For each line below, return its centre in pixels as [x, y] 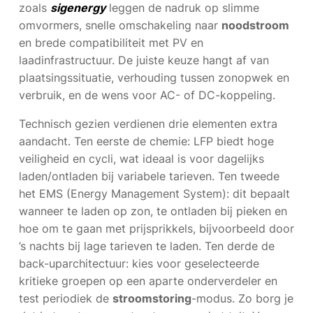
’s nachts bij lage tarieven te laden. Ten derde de [147, 246]
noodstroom [255, 25]
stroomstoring [152, 298]
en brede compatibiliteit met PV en [111, 43]
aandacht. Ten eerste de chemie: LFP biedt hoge [146, 141]
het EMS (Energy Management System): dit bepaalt [154, 194]
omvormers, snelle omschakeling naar [120, 25]
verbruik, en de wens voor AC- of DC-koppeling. [147, 95]
